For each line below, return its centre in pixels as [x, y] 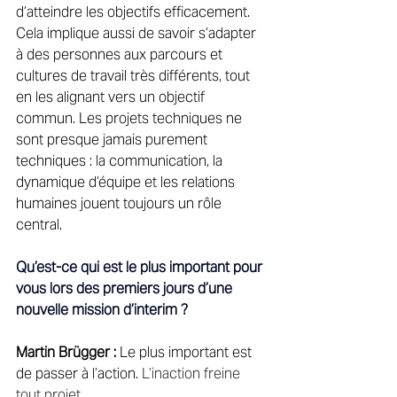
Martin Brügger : [66, 352]
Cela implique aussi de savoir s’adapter [138, 33]
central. [41, 224]
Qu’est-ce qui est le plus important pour [141, 267]
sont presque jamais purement [113, 139]
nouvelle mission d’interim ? [102, 309]
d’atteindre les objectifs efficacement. [135, 12]
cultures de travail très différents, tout [135, 75]
